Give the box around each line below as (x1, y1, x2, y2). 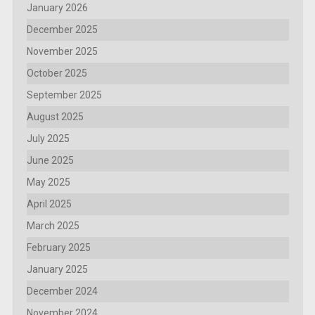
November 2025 (26, 46, 98, 58)
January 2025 (26, 264, 88, 276)
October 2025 (26, 67, 87, 79)
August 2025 (26, 111, 84, 123)
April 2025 (26, 198, 72, 210)
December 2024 (26, 285, 98, 297)
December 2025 (26, 24, 98, 36)
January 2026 (26, 2, 88, 14)
